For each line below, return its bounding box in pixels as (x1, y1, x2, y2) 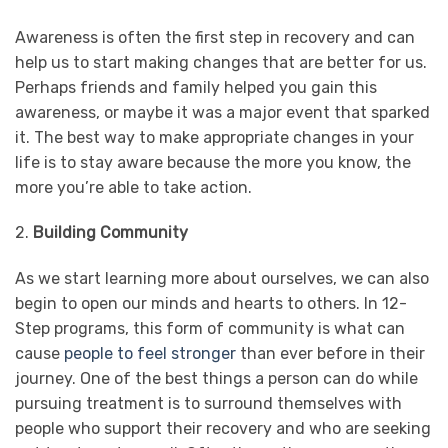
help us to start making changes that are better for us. (15, 52, 427, 72)
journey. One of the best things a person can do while (15, 369, 418, 389)
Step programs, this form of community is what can (15, 319, 405, 339)
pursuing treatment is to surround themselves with (15, 394, 402, 414)
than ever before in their (236, 344, 425, 364)
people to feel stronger (64, 344, 236, 364)
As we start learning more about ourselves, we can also (15, 269, 429, 289)
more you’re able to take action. (15, 177, 252, 197)
